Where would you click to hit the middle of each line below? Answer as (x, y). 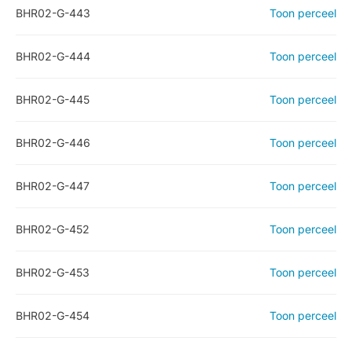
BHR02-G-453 (53, 272)
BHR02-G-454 (53, 315)
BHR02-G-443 (53, 13)
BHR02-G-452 (53, 229)
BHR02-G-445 (53, 99)
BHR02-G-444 (53, 56)
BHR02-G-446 (53, 143)
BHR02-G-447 (53, 186)
